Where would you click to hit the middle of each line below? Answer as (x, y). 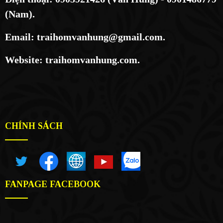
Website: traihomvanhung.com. (72, 59)
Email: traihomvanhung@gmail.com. (85, 37)
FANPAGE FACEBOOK (53, 184)
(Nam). (20, 14)
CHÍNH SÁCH (34, 126)
